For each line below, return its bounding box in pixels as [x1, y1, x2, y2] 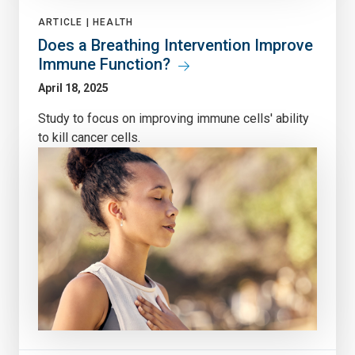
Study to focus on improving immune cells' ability [38, 111, 309, 127]
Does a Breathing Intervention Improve [38, 36, 313, 55]
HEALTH [93, 17, 134, 29]
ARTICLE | [38, 17, 93, 29]
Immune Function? [38, 55, 170, 74]
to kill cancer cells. [38, 130, 140, 146]
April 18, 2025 [38, 82, 109, 95]
